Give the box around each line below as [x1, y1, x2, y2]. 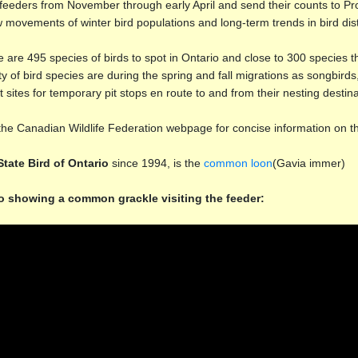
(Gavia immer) [272, 156, 345, 169]
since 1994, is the [111, 156, 204, 169]
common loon [203, 156, 272, 169]
